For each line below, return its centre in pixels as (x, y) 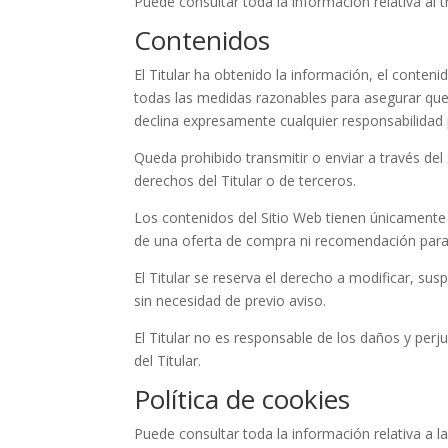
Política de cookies (242, 398)
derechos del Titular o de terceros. (245, 180)
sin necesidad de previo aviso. (230, 300)
